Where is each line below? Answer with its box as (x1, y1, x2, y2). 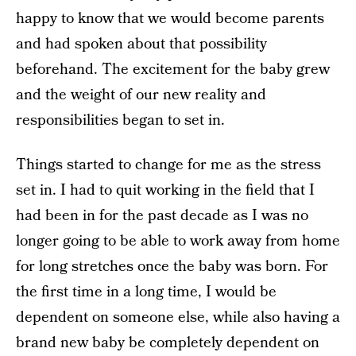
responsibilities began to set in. (16, 110, 225, 131)
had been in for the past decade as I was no (16, 205, 308, 226)
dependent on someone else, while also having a (16, 307, 340, 328)
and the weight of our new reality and (16, 84, 266, 106)
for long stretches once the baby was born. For (16, 256, 328, 277)
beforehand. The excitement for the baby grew (16, 59, 330, 80)
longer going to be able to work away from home (16, 230, 340, 252)
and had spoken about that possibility (16, 33, 267, 55)
